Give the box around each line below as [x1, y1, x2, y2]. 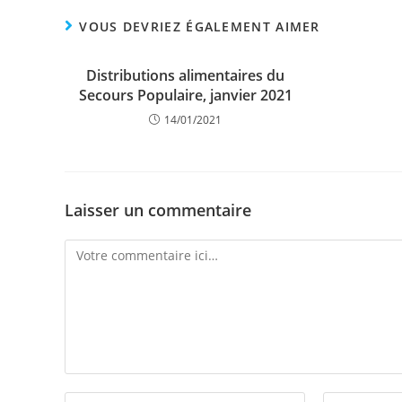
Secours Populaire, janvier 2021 [78, 85, 293, 105]
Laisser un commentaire [65, 199, 251, 221]
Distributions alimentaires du [86, 66, 285, 85]
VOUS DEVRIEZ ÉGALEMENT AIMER [79, 18, 320, 35]
